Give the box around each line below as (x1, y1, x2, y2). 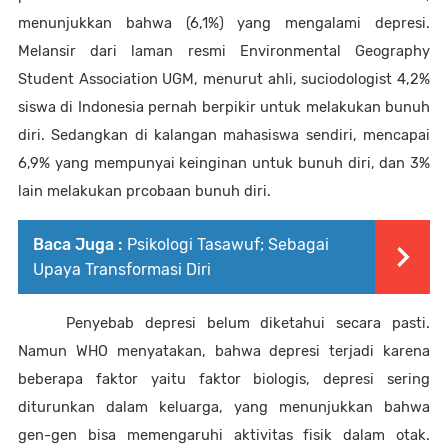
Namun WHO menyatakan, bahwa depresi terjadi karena (18, 341, 430, 360)
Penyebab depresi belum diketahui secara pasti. (66, 313, 430, 332)
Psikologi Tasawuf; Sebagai (127, 234, 329, 254)
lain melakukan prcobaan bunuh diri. (18, 181, 271, 200)
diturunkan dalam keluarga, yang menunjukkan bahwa (18, 397, 430, 416)
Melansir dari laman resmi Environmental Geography (18, 41, 430, 60)
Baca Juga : (33, 234, 122, 254)
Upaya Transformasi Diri (33, 259, 211, 279)
